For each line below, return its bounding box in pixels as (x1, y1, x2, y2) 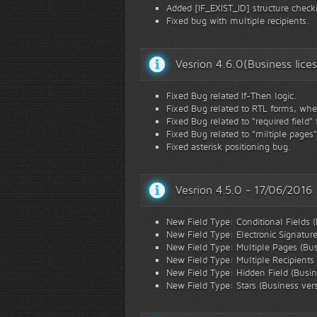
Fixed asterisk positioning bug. (166, 141, 291, 152)
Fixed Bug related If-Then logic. (166, 90, 296, 101)
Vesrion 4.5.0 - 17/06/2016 (175, 183, 312, 197)
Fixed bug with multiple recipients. (166, 15, 309, 26)
